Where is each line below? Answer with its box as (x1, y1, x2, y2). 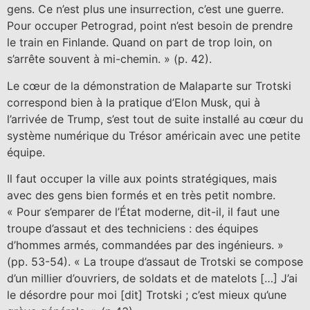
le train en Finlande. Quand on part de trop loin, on (7, 35, 272, 50)
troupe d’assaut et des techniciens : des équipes (7, 221, 258, 235)
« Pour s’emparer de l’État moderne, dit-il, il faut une (7, 204, 280, 219)
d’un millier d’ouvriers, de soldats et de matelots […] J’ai (7, 271, 298, 285)
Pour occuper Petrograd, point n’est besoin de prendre (7, 19, 293, 33)
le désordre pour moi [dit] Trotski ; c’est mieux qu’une (7, 287, 286, 302)
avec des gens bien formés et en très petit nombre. (7, 188, 275, 202)
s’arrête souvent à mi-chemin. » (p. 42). (7, 52, 212, 66)
